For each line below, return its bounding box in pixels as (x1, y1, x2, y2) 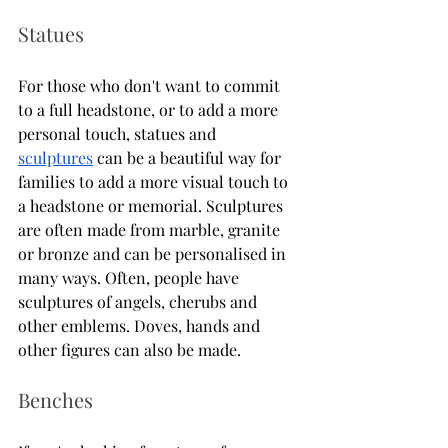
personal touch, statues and (18, 122, 220, 144)
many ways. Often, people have (18, 266, 243, 288)
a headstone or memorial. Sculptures (18, 194, 287, 216)
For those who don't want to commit (18, 74, 284, 96)
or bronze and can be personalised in (18, 242, 290, 264)
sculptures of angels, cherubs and (18, 290, 261, 312)
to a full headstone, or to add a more (18, 98, 282, 120)
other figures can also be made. (18, 338, 245, 360)
